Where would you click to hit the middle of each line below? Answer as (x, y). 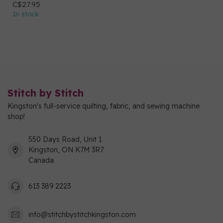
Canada (41, 160)
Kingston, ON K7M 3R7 (66, 150)
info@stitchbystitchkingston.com (82, 214)
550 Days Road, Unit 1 (65, 139)
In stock (26, 14)
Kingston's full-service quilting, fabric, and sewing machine (104, 106)
